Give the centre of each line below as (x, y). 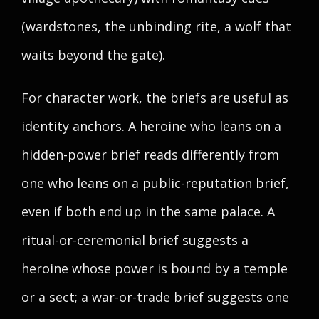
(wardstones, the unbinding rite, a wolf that (156, 26)
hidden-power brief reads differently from (150, 155)
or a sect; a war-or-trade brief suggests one (155, 297)
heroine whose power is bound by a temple (155, 268)
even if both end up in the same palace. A (148, 211)
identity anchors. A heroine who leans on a (151, 126)
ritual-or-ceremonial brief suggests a (135, 240)
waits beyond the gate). (93, 55)
